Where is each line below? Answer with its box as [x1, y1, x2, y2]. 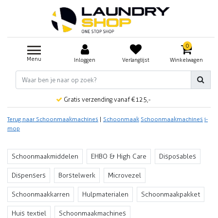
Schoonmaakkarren [12, 190, 70, 199]
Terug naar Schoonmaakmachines [7, 116, 98, 123]
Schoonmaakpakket [141, 190, 200, 199]
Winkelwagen [170, 56, 203, 63]
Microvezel [108, 171, 141, 180]
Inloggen [74, 56, 96, 63]
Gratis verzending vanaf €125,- [63, 96, 151, 103]
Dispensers [12, 171, 46, 180]
